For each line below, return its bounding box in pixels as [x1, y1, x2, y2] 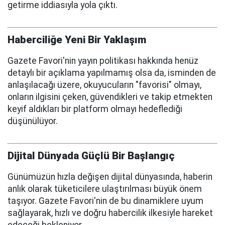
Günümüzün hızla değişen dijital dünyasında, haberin [8, 171, 212, 182]
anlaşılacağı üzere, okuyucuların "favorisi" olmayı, [8, 79, 201, 90]
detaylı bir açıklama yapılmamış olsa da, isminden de [8, 67, 216, 78]
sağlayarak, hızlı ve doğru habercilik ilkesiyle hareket [8, 207, 213, 218]
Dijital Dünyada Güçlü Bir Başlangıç [8, 149, 175, 162]
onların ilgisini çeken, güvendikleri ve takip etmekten [8, 91, 212, 102]
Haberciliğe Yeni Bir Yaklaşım [8, 33, 146, 46]
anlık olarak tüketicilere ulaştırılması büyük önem [8, 183, 202, 194]
